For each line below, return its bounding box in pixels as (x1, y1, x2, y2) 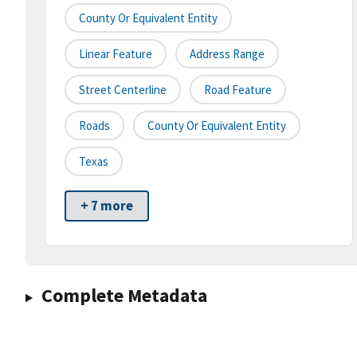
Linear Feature (79, 46, 152, 62)
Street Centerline (79, 82, 167, 98)
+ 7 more (80, 197, 133, 215)
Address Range (190, 46, 265, 62)
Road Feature (204, 82, 272, 98)
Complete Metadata (41, 283, 207, 308)
